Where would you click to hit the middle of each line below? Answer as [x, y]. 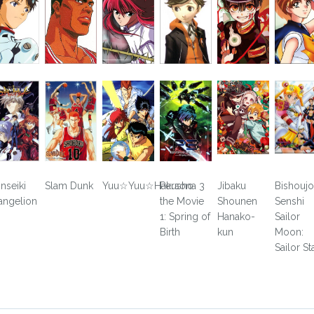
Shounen [237, 201]
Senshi [289, 201]
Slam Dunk [69, 185]
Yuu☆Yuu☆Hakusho [148, 185]
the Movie [182, 201]
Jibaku [231, 185]
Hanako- [236, 216]
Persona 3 [182, 185]
